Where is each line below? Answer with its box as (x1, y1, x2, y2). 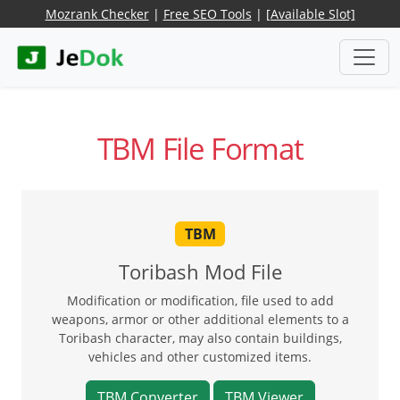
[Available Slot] (265, 5, 355, 22)
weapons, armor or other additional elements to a (51, 310, 349, 328)
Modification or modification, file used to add (66, 291, 334, 309)
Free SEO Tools (162, 5, 252, 22)
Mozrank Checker (45, 5, 149, 22)
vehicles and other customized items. (88, 347, 312, 365)
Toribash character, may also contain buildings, (58, 329, 342, 346)
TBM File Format (96, 129, 304, 170)
